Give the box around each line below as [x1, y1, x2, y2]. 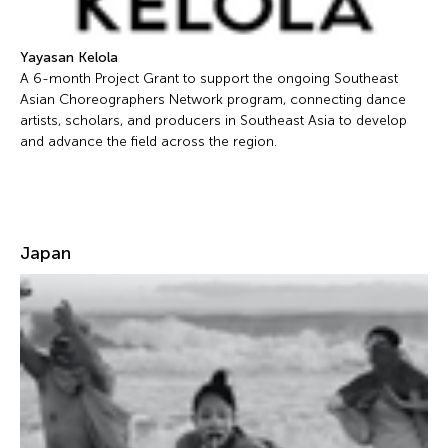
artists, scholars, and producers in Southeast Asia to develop [20, 111, 407, 129]
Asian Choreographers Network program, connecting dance [20, 90, 406, 108]
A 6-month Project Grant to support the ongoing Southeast [20, 69, 398, 87]
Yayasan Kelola [20, 48, 118, 66]
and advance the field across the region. [20, 132, 277, 150]
